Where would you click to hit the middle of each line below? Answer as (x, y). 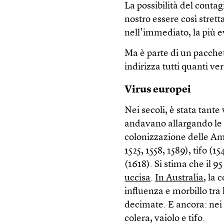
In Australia (179, 178)
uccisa (138, 178)
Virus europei (158, 90)
